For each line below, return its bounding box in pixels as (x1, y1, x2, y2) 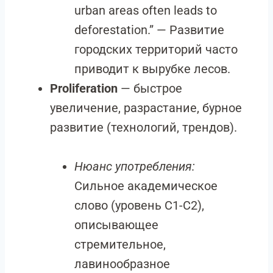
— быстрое (118, 81, 182, 96)
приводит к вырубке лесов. (74, 62, 230, 76)
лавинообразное (74, 257, 170, 271)
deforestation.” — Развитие (74, 23, 224, 37)
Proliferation (50, 81, 118, 96)
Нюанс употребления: (74, 159, 195, 174)
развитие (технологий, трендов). (50, 120, 237, 135)
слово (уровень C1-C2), (74, 198, 204, 213)
